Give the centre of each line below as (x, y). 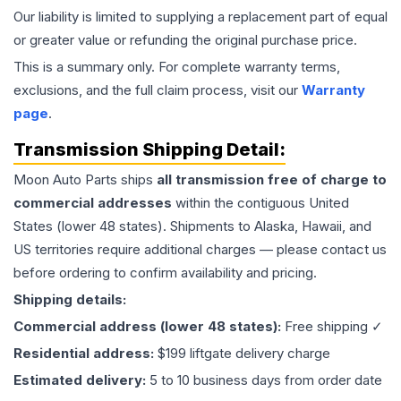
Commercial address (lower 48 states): (149, 327)
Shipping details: (70, 300)
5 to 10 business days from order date (266, 380)
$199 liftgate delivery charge (244, 354)
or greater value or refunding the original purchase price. (185, 40)
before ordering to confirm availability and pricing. (165, 273)
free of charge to (325, 180)
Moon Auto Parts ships (85, 180)
